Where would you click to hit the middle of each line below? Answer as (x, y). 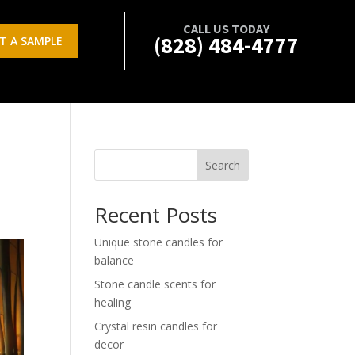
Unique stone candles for (159, 242)
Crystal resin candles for (156, 326)
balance (115, 260)
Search (222, 165)
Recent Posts (156, 215)
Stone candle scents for (155, 284)
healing (113, 302)
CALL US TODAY (227, 29)
